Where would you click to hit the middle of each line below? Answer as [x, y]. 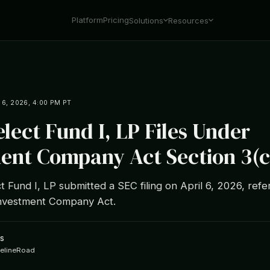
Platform [88, 20]
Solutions [146, 20]
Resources [189, 20]
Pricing [116, 20]
